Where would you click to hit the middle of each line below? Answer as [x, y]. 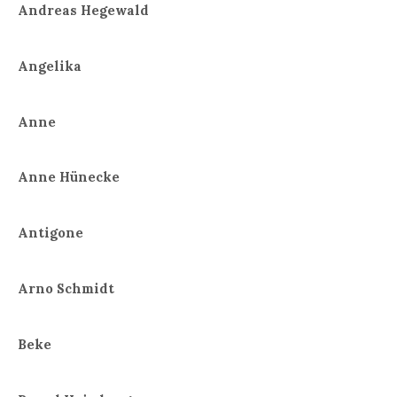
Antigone [51, 233]
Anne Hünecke [69, 177]
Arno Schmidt [66, 289]
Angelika [50, 66]
